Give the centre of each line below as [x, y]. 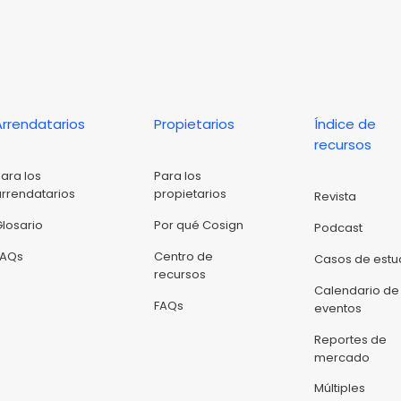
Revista [336, 196]
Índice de [346, 124]
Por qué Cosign [199, 225]
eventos [338, 308]
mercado [342, 357]
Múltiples [340, 388]
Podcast [339, 227]
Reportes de [351, 339]
